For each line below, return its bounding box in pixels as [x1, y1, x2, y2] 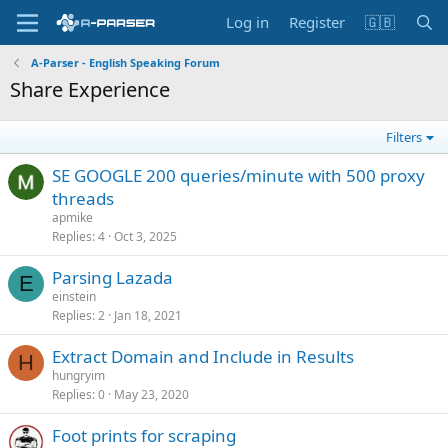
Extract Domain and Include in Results [52, 345, 354, 368]
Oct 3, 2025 [114, 228, 177, 245]
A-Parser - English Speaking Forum [30, 55, 220, 70]
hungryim [52, 367, 105, 384]
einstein [52, 288, 96, 305]
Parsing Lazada [52, 266, 173, 289]
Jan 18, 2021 [114, 307, 182, 324]
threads [52, 187, 114, 210]
